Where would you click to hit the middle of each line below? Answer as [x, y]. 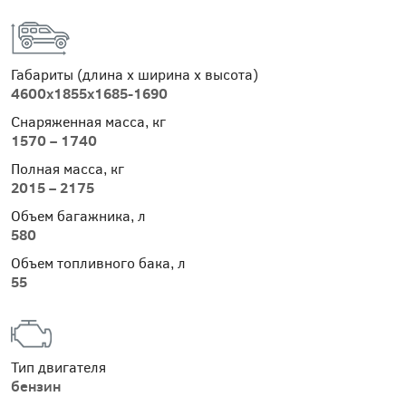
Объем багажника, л [78, 217]
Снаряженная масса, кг [88, 122]
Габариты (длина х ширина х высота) [135, 75]
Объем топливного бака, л [98, 264]
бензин [36, 387]
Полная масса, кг [68, 169]
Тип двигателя [58, 368]
